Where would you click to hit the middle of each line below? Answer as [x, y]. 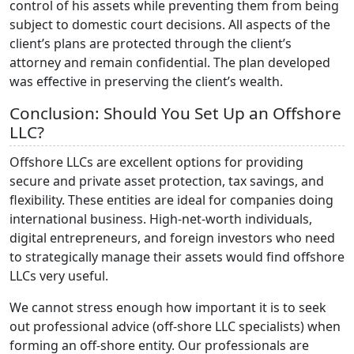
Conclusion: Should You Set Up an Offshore [175, 113]
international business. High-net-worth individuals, [161, 218]
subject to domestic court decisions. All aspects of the [170, 24]
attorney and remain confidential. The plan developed [170, 62]
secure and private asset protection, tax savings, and [167, 181]
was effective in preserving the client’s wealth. [146, 81]
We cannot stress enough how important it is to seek [168, 307]
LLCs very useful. [59, 275]
